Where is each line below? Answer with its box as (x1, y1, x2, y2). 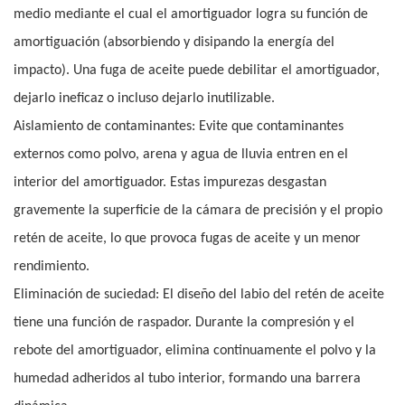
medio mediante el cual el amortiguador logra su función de (14, 7, 368, 23)
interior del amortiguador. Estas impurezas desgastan (14, 175, 326, 191)
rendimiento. (14, 259, 89, 275)
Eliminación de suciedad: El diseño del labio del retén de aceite (14, 287, 384, 303)
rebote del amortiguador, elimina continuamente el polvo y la (14, 344, 376, 359)
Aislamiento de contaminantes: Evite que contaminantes (14, 119, 344, 135)
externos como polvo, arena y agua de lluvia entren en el (14, 147, 348, 163)
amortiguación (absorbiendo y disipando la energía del (14, 35, 334, 51)
